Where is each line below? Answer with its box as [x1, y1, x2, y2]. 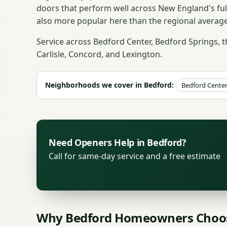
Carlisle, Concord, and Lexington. [36, 49, 162, 60]
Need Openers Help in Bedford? [49, 136, 186, 148]
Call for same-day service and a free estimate [49, 150, 220, 162]
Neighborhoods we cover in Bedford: [45, 80, 174, 90]
